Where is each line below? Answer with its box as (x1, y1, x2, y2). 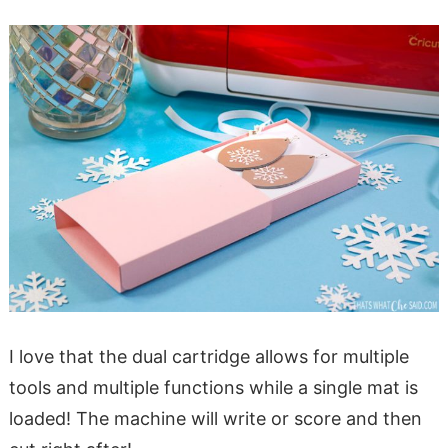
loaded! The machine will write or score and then (8, 407, 422, 429)
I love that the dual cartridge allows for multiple (8, 345, 409, 367)
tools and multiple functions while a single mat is (8, 376, 418, 398)
